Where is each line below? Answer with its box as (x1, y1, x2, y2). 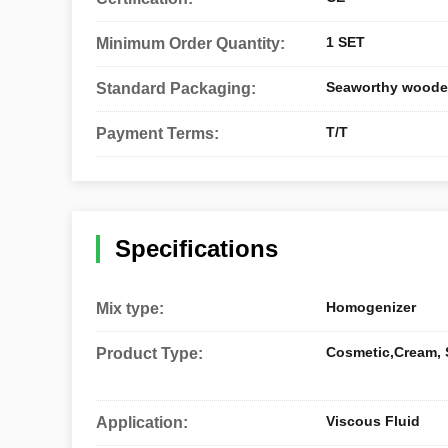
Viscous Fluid (326, 413, 420, 429)
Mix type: (96, 300, 164, 317)
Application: (96, 414, 188, 431)
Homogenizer (326, 299, 416, 315)
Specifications (115, 235, 278, 262)
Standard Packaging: (96, 80, 256, 97)
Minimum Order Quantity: (96, 35, 285, 52)
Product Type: (96, 345, 203, 362)
